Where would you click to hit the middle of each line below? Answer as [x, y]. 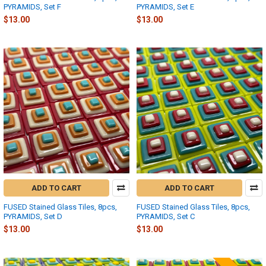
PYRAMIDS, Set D [33, 217]
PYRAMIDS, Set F [32, 7]
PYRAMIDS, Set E [165, 7]
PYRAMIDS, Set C [166, 217]
